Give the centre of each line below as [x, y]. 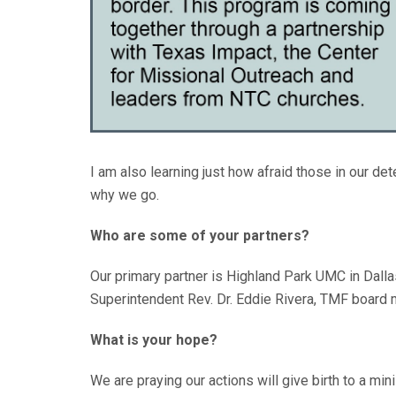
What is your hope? [156, 340]
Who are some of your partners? [200, 236]
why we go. [126, 195]
